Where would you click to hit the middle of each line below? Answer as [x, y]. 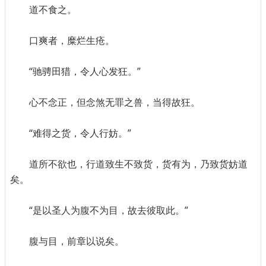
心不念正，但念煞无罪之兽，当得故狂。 [115, 102]
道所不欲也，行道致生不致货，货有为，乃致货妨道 [138, 164]
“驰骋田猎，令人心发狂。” [85, 72]
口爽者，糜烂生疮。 [72, 41]
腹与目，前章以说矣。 [77, 241]
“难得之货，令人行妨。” [80, 133]
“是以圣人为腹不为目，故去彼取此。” [109, 210]
